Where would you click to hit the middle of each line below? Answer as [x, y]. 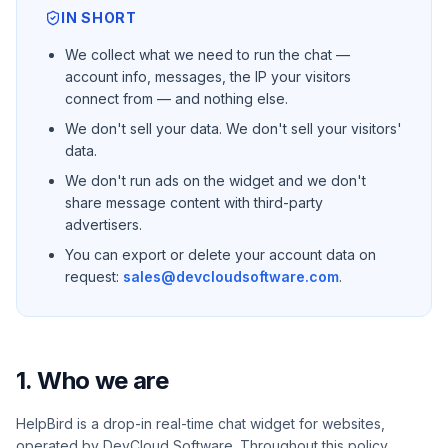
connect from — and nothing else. [176, 98]
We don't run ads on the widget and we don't [215, 180]
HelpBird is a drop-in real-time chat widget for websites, [200, 423]
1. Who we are [92, 380]
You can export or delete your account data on [220, 254]
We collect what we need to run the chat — [207, 54]
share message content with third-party [194, 202]
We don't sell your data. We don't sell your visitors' [233, 128]
